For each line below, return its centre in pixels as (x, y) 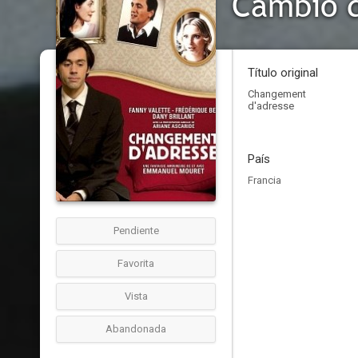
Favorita (136, 263)
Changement (277, 94)
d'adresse (271, 106)
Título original (283, 73)
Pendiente (136, 231)
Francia (265, 180)
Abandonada (136, 329)
